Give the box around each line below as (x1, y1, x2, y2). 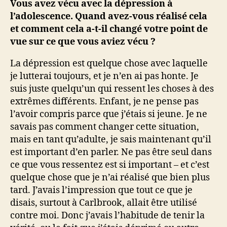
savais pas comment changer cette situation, (10, 121, 199, 133)
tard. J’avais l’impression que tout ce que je (10, 184, 193, 196)
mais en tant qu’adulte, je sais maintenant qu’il (10, 134, 211, 145)
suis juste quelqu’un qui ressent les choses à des (10, 83, 214, 95)
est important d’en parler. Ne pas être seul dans (10, 146, 212, 158)
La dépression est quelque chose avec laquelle (10, 58, 208, 69)
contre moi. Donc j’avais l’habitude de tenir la (10, 210, 205, 221)
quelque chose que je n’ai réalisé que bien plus (10, 172, 210, 183)
